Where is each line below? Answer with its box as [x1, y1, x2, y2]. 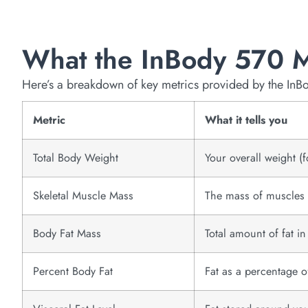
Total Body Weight [33, 149, 118, 166]
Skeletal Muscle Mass [33, 187, 133, 203]
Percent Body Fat [33, 263, 113, 279]
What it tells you [205, 111, 287, 128]
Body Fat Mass [33, 225, 101, 241]
